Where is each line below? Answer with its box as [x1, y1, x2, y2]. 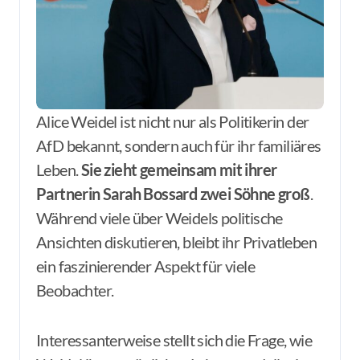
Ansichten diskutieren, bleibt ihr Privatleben [36, 232, 317, 252]
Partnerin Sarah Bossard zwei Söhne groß [36, 184, 310, 203]
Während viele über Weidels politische [36, 208, 283, 227]
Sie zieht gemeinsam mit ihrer [80, 160, 277, 179]
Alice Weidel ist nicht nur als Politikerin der [36, 112, 47, 131]
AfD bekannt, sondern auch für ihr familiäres [36, 136, 321, 155]
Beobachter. [36, 280, 114, 300]
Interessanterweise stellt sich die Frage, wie [36, 330, 312, 350]
